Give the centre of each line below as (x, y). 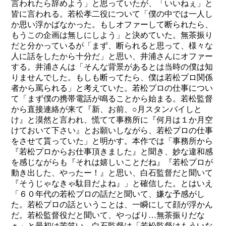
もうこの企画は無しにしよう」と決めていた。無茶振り (112, 35)
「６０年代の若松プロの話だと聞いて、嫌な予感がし (108, 194)
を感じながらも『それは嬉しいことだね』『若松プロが (112, 162)
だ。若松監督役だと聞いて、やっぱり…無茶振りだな (108, 215)
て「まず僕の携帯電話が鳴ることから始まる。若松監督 (112, 99)
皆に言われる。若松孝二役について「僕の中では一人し (112, 14)
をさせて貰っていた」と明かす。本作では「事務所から (112, 141)
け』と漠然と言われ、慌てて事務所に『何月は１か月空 (112, 120)
